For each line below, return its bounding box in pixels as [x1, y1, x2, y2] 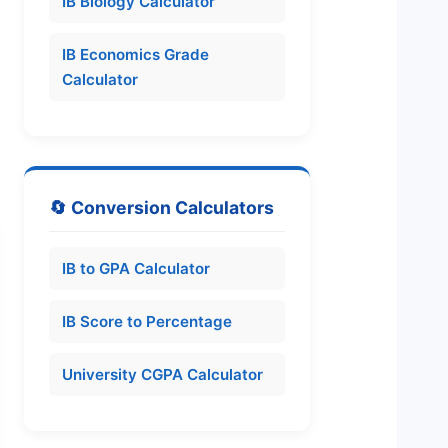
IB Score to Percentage [62, 312, 233, 332]
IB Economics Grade [62, 45, 210, 65]
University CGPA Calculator [62, 365, 264, 385]
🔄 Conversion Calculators [49, 197, 275, 219]
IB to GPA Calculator [62, 259, 211, 279]
